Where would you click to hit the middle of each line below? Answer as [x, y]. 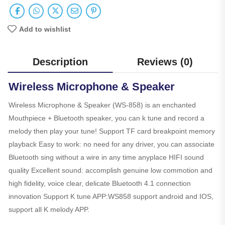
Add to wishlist [45, 29]
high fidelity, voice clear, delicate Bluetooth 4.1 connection [100, 183]
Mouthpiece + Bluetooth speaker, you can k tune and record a [106, 118]
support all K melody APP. [49, 209]
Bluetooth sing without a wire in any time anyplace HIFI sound [106, 157]
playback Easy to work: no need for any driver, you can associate [111, 144]
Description [60, 62]
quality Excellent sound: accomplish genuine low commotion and [110, 170]
